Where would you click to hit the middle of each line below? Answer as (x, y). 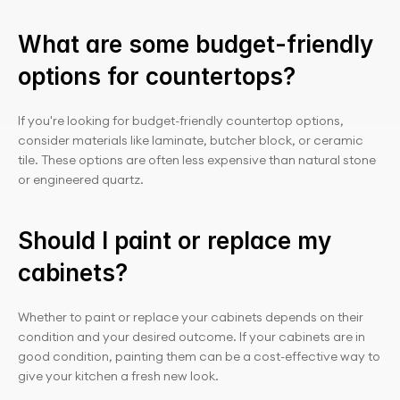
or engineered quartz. (81, 179)
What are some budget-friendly (196, 44)
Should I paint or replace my (175, 241)
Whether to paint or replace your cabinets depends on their (191, 317)
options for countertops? (157, 76)
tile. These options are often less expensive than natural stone (197, 160)
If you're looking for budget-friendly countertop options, (181, 121)
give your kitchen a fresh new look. (118, 376)
